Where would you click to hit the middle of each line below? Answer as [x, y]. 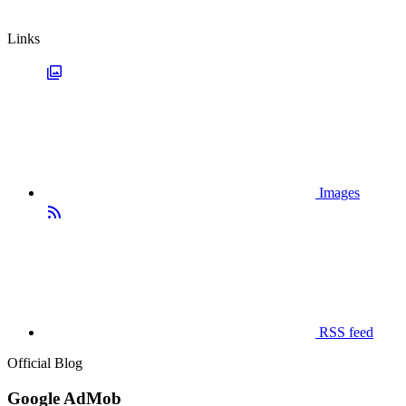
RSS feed [344, 332]
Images [338, 193]
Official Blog [45, 363]
